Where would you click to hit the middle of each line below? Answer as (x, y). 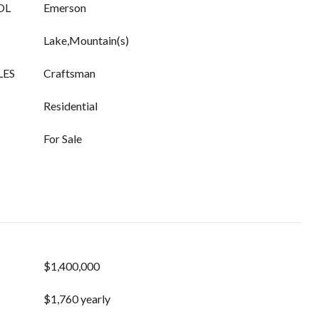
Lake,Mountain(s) (86, 40)
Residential (70, 106)
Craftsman (69, 73)
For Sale (63, 138)
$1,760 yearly (77, 299)
